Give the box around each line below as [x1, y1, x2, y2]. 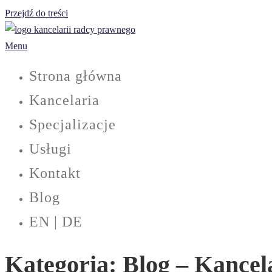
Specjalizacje [29, 117, 116, 132]
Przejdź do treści [5, 8, 68, 18]
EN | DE [29, 214, 83, 229]
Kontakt [29, 165, 81, 181]
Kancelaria [29, 92, 100, 108]
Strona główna [29, 68, 122, 84]
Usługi [29, 141, 72, 157]
